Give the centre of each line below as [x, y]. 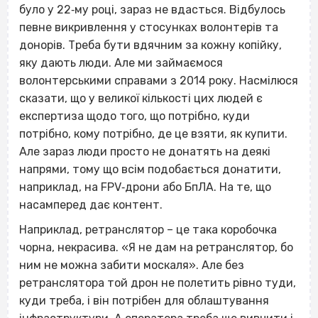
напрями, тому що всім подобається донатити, [150, 169]
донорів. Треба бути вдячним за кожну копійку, [150, 45]
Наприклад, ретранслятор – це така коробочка [148, 229]
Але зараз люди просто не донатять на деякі [145, 151]
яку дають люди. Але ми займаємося [121, 62]
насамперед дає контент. [92, 204]
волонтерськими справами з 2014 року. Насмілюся [159, 80]
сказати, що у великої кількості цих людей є [141, 98]
